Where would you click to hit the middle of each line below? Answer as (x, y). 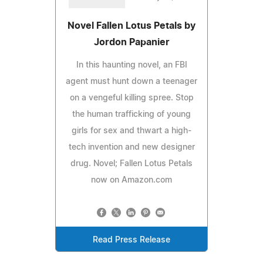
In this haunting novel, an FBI (131, 65)
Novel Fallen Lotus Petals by (131, 26)
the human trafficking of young (131, 114)
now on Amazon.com (131, 180)
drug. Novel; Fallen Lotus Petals (131, 163)
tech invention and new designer (131, 147)
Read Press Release (131, 240)
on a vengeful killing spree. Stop (131, 98)
